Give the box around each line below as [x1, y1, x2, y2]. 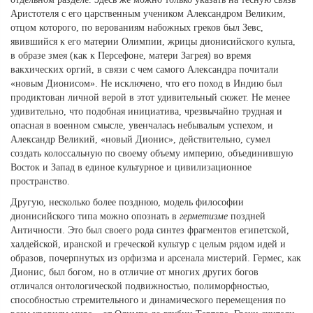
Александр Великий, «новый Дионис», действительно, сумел [10, 134, 270, 145]
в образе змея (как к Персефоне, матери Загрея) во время [10, 50, 251, 61]
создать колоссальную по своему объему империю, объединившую [10, 148, 293, 159]
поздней [228, 211, 265, 222]
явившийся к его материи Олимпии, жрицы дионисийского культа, [10, 36, 296, 48]
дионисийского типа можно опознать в [10, 211, 180, 222]
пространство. [10, 176, 70, 187]
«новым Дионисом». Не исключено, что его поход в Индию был [10, 78, 282, 89]
